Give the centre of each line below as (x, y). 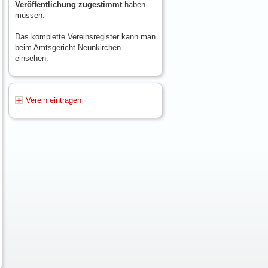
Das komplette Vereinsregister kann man (85, 37)
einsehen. (31, 59)
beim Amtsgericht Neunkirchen (68, 48)
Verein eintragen (53, 100)
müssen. (30, 16)
